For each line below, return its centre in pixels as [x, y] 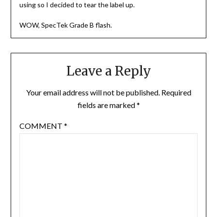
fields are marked [107, 105]
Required [176, 93]
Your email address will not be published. [93, 93]
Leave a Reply [108, 71]
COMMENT [41, 126]
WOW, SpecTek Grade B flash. [65, 25]
